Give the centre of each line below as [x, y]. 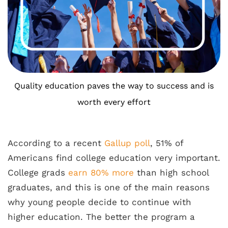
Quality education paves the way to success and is [114, 86]
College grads [38, 173]
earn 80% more [101, 173]
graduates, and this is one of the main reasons [109, 187]
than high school [171, 173]
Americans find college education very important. [114, 158]
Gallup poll [127, 143]
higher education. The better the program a [101, 217]
